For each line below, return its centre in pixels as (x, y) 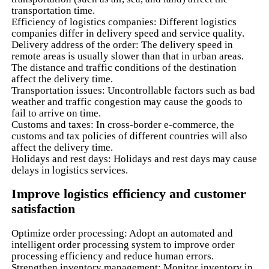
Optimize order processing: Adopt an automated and (122, 233)
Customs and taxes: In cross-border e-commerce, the (123, 125)
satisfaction (44, 209)
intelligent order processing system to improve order (123, 244)
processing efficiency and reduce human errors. (113, 256)
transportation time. (53, 11)
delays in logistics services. (70, 171)
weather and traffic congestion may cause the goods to (127, 102)
